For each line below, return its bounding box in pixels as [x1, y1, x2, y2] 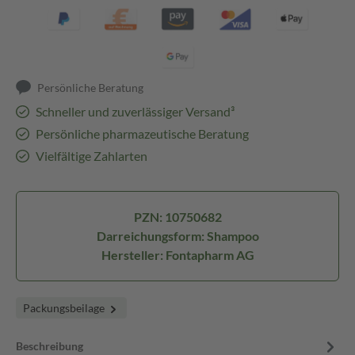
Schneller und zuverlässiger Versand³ [35, 104, 235, 119]
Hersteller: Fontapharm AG [101, 247, 254, 262]
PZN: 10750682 [133, 209, 222, 224]
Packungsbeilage [23, 301, 107, 315]
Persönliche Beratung [37, 81, 144, 94]
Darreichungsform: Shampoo [96, 228, 259, 243]
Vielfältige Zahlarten [35, 148, 147, 163]
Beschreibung [16, 339, 83, 353]
